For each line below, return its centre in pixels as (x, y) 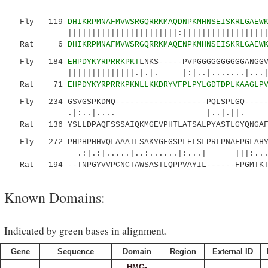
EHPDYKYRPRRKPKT (103, 62)
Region (183, 252)
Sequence (76, 252)
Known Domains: (55, 197)
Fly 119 (39, 22)
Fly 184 (39, 62)
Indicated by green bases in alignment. (86, 231)
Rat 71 (39, 85)
